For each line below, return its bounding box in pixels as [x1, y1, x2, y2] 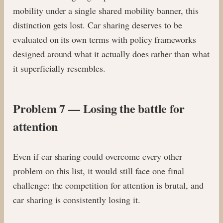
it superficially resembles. [13, 62, 106, 74]
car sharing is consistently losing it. [13, 193, 140, 206]
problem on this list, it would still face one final [13, 164, 184, 177]
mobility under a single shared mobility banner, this [13, 4, 199, 16]
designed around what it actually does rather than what [13, 47, 210, 60]
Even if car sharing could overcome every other [13, 150, 183, 162]
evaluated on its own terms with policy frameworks [13, 33, 197, 45]
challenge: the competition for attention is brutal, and [13, 179, 204, 191]
